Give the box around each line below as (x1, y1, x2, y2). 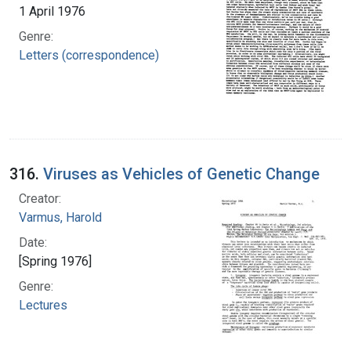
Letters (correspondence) (19, 47, 159, 63)
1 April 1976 (19, 3, 85, 19)
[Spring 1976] (19, 253, 92, 269)
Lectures (19, 297, 67, 313)
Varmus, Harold (19, 209, 102, 225)
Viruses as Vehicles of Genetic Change (43, 164, 320, 183)
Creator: (19, 190, 61, 206)
